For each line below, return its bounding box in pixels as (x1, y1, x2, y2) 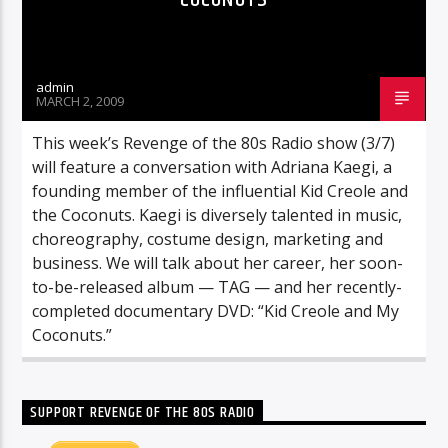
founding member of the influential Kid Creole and (32, 179, 409, 202)
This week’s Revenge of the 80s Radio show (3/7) (32, 131, 396, 154)
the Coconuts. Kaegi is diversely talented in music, (32, 203, 403, 226)
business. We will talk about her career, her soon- (32, 251, 404, 274)
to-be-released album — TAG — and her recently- (32, 275, 403, 298)
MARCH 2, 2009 (36, 91, 125, 110)
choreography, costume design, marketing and (32, 227, 384, 250)
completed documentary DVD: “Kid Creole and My (32, 299, 400, 322)
